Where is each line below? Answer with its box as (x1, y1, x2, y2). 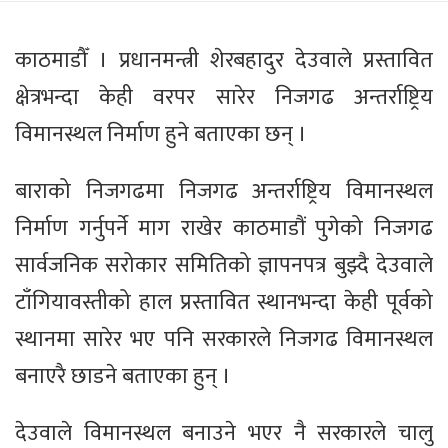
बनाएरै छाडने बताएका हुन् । (15, 358, 231, 396)
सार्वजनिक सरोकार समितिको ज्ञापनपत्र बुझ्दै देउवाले (15, 247, 433, 285)
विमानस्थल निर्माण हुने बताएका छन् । (15, 116, 307, 154)
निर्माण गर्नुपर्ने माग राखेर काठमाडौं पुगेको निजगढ (15, 210, 433, 248)
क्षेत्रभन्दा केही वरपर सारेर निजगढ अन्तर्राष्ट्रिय (15, 79, 433, 117)
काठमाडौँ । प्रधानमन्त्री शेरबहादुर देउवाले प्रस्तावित (15, 42, 433, 80)
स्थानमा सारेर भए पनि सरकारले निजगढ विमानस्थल (15, 321, 433, 359)
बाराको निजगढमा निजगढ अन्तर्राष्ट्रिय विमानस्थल (15, 173, 433, 211)
